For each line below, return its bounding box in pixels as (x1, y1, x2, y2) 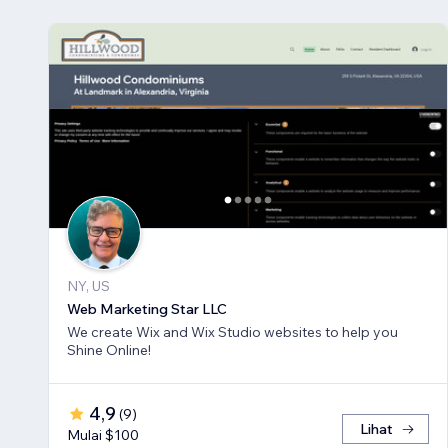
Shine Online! (67, 341, 151, 360)
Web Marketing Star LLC (67, 300, 227, 319)
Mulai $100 (67, 426, 139, 445)
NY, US (67, 277, 110, 296)
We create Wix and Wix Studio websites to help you (67, 323, 398, 342)
